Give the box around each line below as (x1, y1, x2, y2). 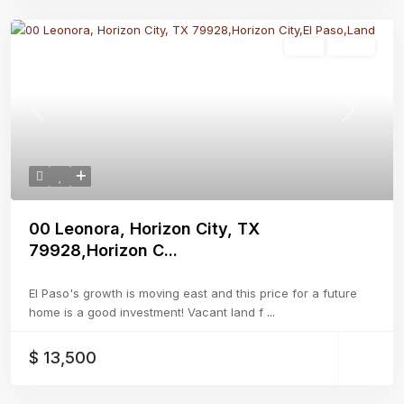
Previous (36, 111, 86, 126)
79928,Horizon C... (29, 241, 178, 261)
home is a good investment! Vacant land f (29, 305, 267, 320)
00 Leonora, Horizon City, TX (29, 219, 260, 239)
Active (335, 41, 366, 54)
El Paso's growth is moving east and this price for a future (29, 286, 357, 301)
